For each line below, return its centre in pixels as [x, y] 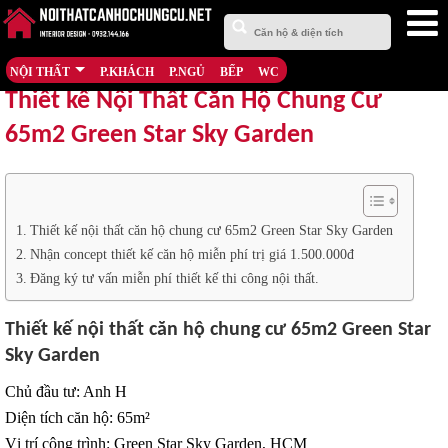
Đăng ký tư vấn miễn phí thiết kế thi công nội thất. [174, 278]
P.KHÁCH [127, 72]
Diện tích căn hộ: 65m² [77, 417]
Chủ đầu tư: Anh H [66, 391]
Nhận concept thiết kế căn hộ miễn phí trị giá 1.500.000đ [191, 254]
